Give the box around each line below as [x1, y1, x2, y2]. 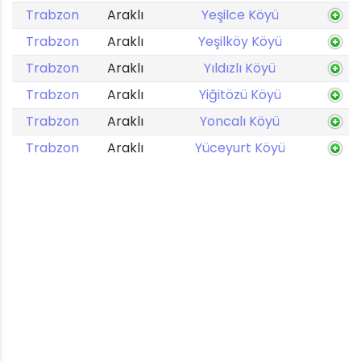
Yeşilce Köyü [201, 6, 279, 24]
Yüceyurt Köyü [194, 139, 285, 157]
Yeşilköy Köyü [197, 32, 282, 51]
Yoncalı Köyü [200, 112, 280, 131]
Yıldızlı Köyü [204, 59, 276, 77]
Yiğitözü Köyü [198, 85, 281, 104]
